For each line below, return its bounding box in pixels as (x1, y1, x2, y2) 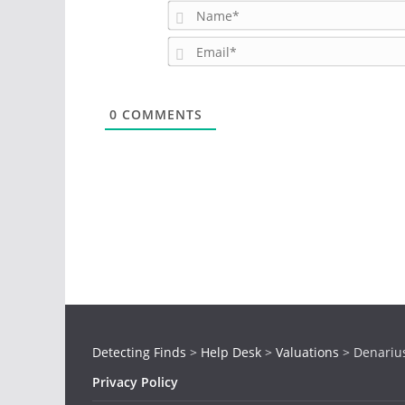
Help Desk (201, 344, 261, 361)
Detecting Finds (92, 344, 186, 361)
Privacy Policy (92, 373, 178, 391)
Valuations (276, 344, 339, 361)
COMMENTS (117, 106, 202, 123)
